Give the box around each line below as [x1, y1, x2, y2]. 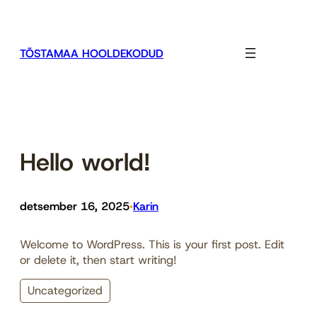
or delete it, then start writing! [20, 252, 177, 268]
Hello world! [20, 146, 150, 179]
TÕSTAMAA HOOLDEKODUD [20, 45, 163, 61]
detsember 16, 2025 [20, 199, 129, 214]
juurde [5, 37, 34, 51]
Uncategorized [28, 283, 103, 299]
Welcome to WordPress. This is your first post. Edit [20, 236, 284, 253]
